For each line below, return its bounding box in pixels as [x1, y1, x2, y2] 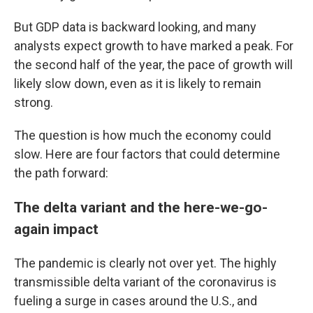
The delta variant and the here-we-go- [14, 198, 268, 216]
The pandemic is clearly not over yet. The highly [14, 256, 277, 270]
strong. [14, 95, 53, 110]
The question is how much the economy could [14, 128, 271, 143]
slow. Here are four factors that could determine [14, 147, 280, 161]
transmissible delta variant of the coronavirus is [14, 275, 277, 289]
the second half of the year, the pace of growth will [14, 57, 293, 72]
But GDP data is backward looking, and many [14, 20, 256, 34]
